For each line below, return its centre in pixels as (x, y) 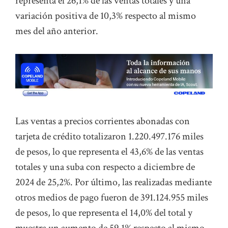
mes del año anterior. (57, 31)
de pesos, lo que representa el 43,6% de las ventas (109, 152)
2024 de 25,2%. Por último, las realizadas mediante (113, 182)
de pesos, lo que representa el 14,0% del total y (104, 213)
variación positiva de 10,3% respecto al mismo (106, 16)
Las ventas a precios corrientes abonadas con (103, 121)
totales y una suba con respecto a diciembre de (105, 167)
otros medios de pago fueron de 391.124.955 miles (112, 198)
